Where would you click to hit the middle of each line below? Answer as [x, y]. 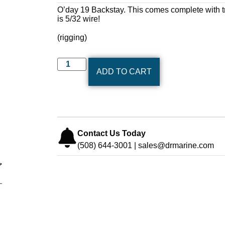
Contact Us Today [111, 134]
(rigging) [72, 38]
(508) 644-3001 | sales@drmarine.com [146, 146]
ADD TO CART [124, 72]
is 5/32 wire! [79, 19]
